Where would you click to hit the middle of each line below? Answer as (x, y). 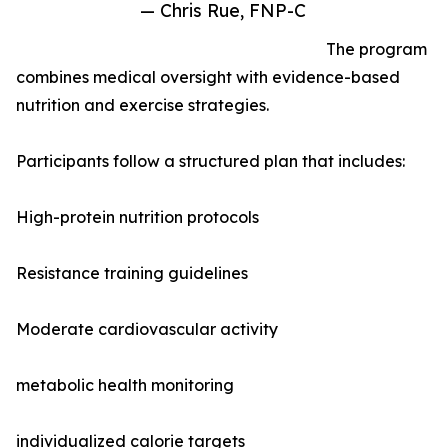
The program (376, 49)
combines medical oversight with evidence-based (208, 77)
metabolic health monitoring (125, 385)
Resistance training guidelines (132, 273)
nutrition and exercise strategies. (142, 105)
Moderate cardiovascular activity (147, 329)
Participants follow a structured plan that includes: (210, 161)
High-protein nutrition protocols (137, 217)
